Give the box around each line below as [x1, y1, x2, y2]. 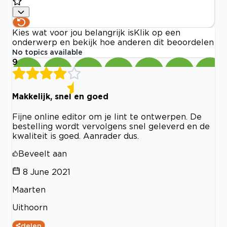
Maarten [12, 185, 46, 194]
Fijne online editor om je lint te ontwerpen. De [12, 112, 202, 121]
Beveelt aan [18, 149, 67, 158]
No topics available [12, 48, 83, 56]
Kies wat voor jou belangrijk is [12, 28, 134, 37]
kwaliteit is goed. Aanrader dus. [12, 131, 139, 140]
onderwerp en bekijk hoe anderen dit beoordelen [12, 37, 214, 47]
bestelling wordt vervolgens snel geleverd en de [12, 122, 210, 131]
